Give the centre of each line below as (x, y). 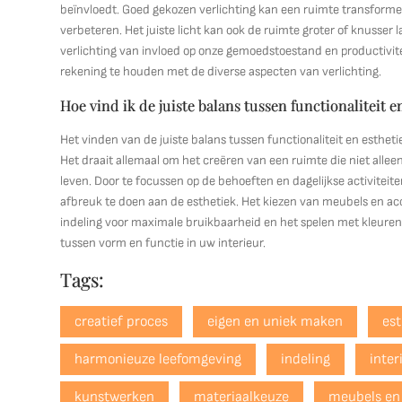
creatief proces (122, 322)
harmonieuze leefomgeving (158, 359)
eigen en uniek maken (275, 322)
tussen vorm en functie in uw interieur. (163, 243)
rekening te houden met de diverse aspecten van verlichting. (221, 71)
